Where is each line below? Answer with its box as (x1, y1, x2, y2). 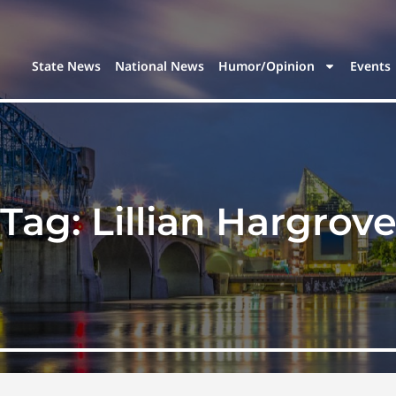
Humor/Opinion (218, 57, 316, 75)
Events (350, 57, 392, 75)
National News (115, 57, 205, 75)
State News (32, 57, 102, 75)
